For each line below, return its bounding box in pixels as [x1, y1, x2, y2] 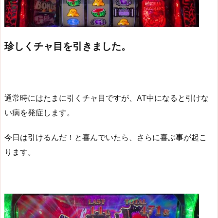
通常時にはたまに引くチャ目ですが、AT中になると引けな [4, 92, 209, 103]
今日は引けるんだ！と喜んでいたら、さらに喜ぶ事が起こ [4, 132, 207, 142]
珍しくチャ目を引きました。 [4, 40, 131, 53]
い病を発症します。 [4, 107, 74, 117]
